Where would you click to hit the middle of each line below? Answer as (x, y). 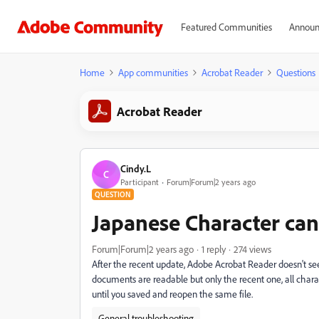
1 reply (214, 249)
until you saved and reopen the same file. (174, 294)
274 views (252, 249)
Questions (296, 72)
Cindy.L (136, 168)
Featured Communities (226, 27)
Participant (140, 182)
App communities (153, 72)
